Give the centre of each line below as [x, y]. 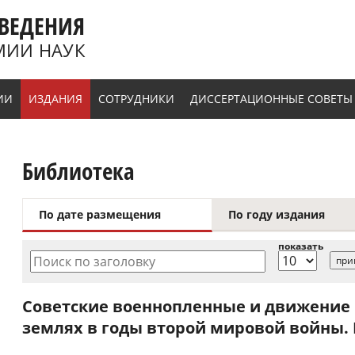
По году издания [276, 215]
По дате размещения [100, 215]
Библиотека [78, 171]
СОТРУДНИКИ [136, 99]
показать [301, 246]
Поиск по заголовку [96, 260]
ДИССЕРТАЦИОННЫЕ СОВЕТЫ [271, 99]
